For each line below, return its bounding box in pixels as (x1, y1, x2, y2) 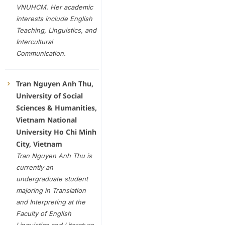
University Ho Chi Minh (16, 127, 96, 137)
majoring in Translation (16, 186, 86, 195)
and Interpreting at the (16, 198, 85, 206)
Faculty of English (16, 209, 71, 218)
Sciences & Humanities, (16, 103, 97, 113)
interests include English (16, 15, 92, 23)
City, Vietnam (16, 139, 62, 149)
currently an (16, 163, 53, 172)
